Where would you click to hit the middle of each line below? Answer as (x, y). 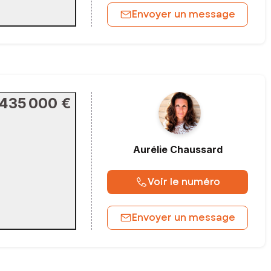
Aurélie (150, 149)
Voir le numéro (184, 182)
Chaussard (196, 149)
